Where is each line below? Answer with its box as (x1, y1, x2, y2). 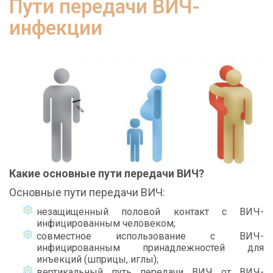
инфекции (9, 16, 102, 40)
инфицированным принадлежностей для (37, 242, 264, 254)
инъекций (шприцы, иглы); (37, 253, 158, 266)
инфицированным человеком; (37, 218, 175, 230)
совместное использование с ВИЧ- (37, 230, 264, 243)
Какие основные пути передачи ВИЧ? (9, 167, 204, 180)
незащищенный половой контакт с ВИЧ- (37, 206, 264, 218)
